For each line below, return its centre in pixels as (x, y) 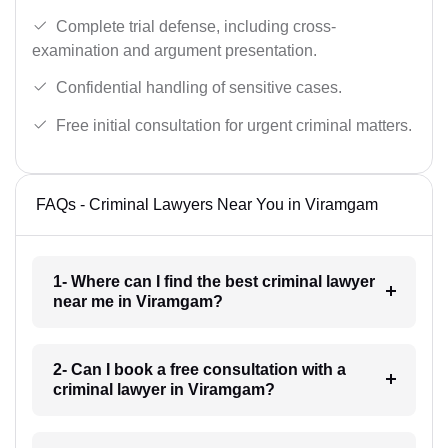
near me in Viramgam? (137, 301)
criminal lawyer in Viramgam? (163, 389)
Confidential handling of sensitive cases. (199, 88)
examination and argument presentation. (174, 50)
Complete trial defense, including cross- (196, 26)
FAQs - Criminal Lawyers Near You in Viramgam (207, 204)
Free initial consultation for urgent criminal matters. (234, 125)
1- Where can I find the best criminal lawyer (213, 281)
